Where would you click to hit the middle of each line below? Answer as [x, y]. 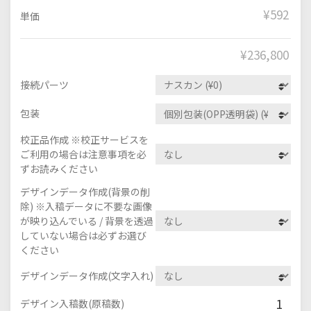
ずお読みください [59, 168]
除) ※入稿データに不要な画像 [86, 206]
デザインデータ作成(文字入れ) [87, 275]
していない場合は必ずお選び [83, 235]
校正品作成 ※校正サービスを [84, 139]
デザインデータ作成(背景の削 [85, 191]
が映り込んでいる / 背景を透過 [87, 220]
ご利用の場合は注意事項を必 [83, 154]
